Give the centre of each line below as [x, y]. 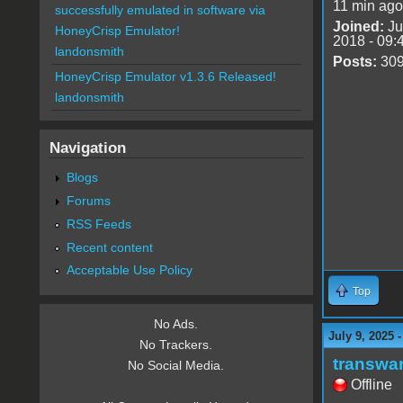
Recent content [109, 247]
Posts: [354, 61]
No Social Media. [176, 366]
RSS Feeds [99, 224]
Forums [88, 200]
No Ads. [176, 324]
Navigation [87, 148]
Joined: [358, 26]
